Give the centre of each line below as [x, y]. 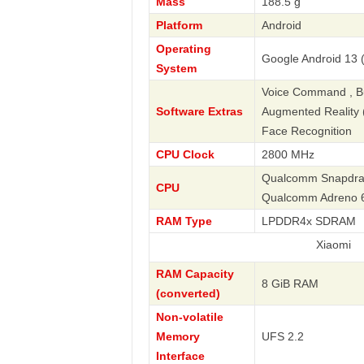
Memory [178, 336]
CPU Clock [185, 154]
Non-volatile [189, 317]
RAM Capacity [195, 274]
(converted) [188, 293]
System [176, 68]
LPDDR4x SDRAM [308, 221]
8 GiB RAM [290, 284]
